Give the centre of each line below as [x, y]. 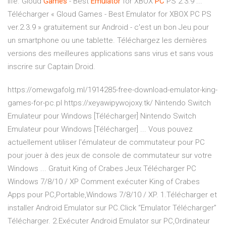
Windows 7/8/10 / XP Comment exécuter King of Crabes [104, 182]
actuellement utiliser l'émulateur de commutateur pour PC [106, 143]
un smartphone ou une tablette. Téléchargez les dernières [107, 41]
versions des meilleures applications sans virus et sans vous [110, 54]
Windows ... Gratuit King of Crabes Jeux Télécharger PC [102, 169]
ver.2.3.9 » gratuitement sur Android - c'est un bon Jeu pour [108, 27]
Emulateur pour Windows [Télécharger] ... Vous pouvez [100, 129]
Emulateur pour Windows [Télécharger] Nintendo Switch [102, 116]
